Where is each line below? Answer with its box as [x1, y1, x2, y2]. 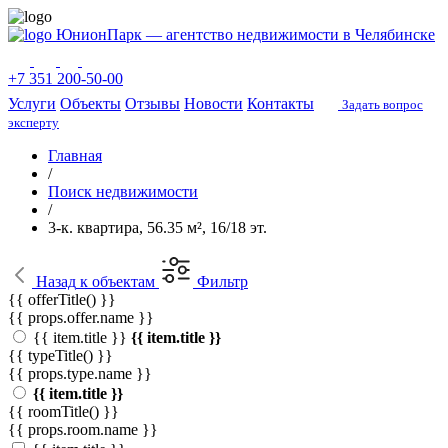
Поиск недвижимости [48, 183, 198, 200]
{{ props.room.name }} [8, 421, 158, 438]
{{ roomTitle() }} [8, 403, 119, 420]
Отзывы [125, 95, 180, 112]
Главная [48, 147, 102, 164]
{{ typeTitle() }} [8, 347, 113, 364]
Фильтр [197, 273, 248, 290]
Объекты [60, 95, 121, 112]
